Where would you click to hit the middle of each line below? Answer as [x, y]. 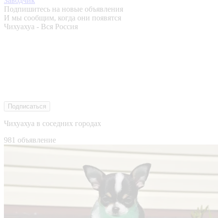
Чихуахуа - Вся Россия [41, 26]
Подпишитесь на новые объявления [64, 9]
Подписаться [27, 106]
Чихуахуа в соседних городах [53, 123]
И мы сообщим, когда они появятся [63, 18]
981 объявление [30, 140]
